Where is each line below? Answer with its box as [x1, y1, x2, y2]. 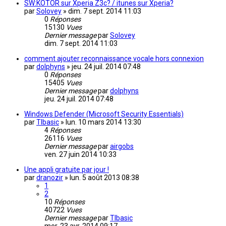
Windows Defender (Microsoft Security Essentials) [24, 110, 184, 119]
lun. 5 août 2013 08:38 [70, 174, 139, 182]
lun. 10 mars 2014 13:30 [66, 118, 141, 127]
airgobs [110, 142, 134, 151]
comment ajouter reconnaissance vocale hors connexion [24, 54, 204, 63]
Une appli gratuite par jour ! [24, 165, 109, 174]
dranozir [36, 174, 63, 182]
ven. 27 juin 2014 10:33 [44, 150, 117, 159]
